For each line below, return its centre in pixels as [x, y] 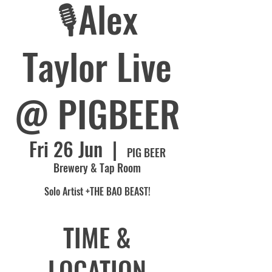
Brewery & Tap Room [97, 167]
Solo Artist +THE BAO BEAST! [97, 191]
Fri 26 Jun [66, 148]
